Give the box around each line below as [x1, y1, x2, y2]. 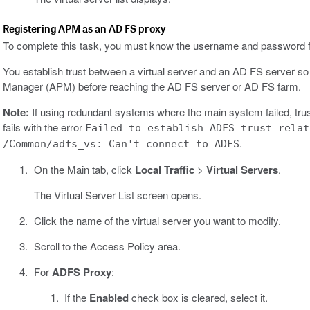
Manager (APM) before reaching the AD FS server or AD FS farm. [3, 79, 301, 94]
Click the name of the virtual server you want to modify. [33, 213, 281, 228]
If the [64, 290, 89, 305]
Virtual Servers [206, 162, 278, 178]
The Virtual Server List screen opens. [33, 188, 201, 203]
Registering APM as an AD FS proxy [3, 21, 165, 36]
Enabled [89, 290, 129, 306]
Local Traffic [134, 162, 194, 178]
